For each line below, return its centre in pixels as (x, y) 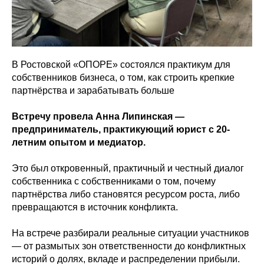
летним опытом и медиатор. (79, 142)
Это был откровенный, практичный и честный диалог (128, 168)
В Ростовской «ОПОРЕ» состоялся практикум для (121, 65)
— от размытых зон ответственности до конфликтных (129, 246)
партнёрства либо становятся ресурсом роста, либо (126, 194)
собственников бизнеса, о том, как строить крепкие (123, 77)
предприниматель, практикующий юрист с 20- (121, 129)
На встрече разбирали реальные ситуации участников (131, 233)
